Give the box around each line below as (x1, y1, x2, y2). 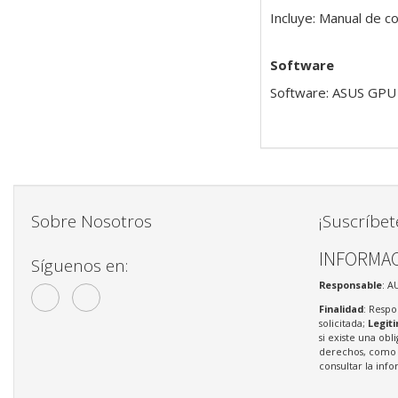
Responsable (318, 278, 382, 292)
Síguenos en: (31, 253, 128, 277)
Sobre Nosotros (31, 209, 152, 233)
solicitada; (318, 315, 368, 330)
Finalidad (318, 301, 363, 315)
